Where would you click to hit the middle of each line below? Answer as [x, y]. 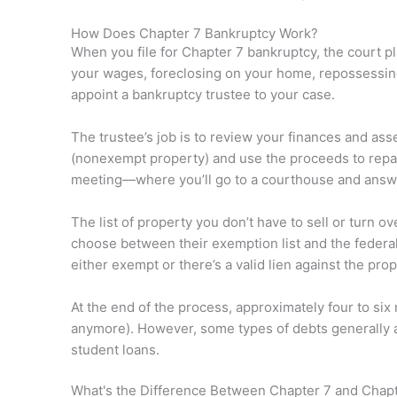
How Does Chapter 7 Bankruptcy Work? [195, 33]
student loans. [115, 350]
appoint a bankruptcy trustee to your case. [203, 94]
